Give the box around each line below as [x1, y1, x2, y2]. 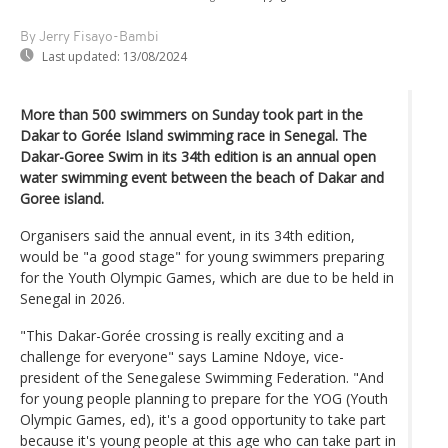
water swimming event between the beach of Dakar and [20, 167, 384, 187]
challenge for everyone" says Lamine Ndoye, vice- [20, 346, 344, 366]
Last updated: [42, 47, 120, 65]
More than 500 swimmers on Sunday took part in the [20, 104, 363, 124]
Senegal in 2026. [20, 288, 125, 308]
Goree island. [20, 188, 104, 208]
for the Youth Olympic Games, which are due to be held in [20, 267, 394, 287]
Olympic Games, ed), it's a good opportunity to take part [20, 409, 386, 429]
